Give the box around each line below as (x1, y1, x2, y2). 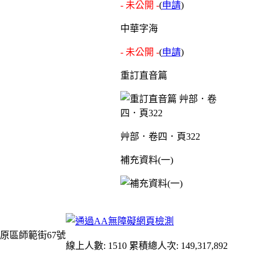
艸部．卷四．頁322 (120, 131, 200, 141)
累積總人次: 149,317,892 (129, 240, 228, 251)
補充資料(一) (120, 154, 173, 165)
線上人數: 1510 (66, 240, 127, 251)
